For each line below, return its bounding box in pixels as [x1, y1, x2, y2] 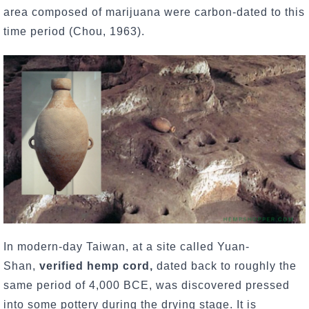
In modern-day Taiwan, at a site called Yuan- [3, 241, 250, 253]
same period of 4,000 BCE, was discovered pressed [3, 279, 290, 292]
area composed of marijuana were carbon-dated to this [3, 6, 305, 18]
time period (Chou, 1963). [3, 25, 148, 37]
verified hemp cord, [39, 260, 153, 272]
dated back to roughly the [153, 260, 297, 272]
